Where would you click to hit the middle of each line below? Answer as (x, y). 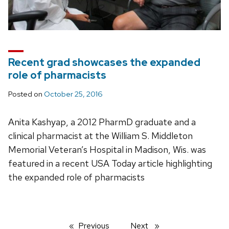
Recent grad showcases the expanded (104, 63)
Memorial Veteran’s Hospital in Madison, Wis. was (107, 150)
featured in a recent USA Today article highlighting (110, 164)
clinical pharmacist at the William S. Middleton (100, 136)
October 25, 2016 (73, 94)
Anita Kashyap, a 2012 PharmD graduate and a (102, 122)
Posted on (26, 94)
